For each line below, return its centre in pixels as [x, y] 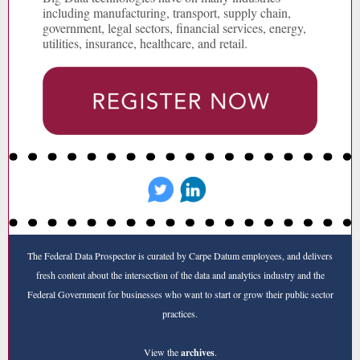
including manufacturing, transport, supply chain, [167, 12]
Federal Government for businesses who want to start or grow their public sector [180, 294]
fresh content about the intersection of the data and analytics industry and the [180, 275]
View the [162, 352]
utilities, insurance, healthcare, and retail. [145, 43]
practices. [180, 313]
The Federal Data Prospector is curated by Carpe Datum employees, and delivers [180, 256]
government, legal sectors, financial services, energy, [174, 28]
